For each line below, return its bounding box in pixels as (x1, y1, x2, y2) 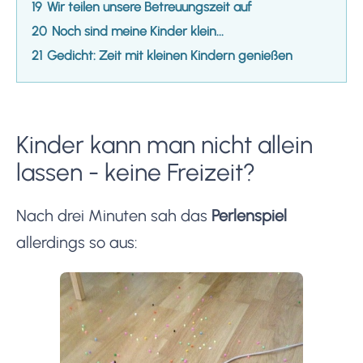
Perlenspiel (211, 205, 287, 225)
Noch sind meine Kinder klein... (52, 23, 224, 39)
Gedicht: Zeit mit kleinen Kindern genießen (47, 47, 293, 63)
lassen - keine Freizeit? (16, 156, 255, 187)
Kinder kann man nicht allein (16, 129, 313, 160)
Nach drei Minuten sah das (16, 205, 211, 225)
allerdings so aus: (16, 232, 138, 252)
